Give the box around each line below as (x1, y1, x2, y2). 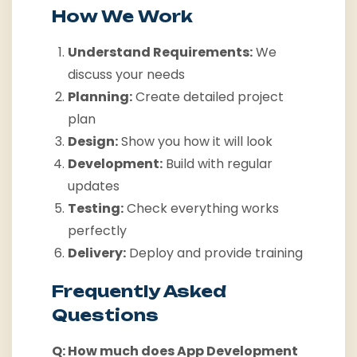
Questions (52, 305, 159, 326)
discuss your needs (68, 65, 185, 84)
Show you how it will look (118, 132, 273, 151)
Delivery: (68, 244, 126, 263)
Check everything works (124, 199, 279, 218)
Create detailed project (132, 88, 284, 107)
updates (68, 177, 120, 196)
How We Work (52, 6, 193, 27)
